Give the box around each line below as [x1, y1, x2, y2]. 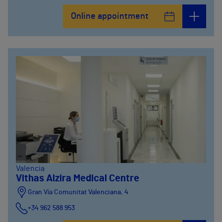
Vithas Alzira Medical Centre [16, 173, 139, 183]
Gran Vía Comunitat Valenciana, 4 [28, 189, 128, 196]
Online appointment [71, 12, 149, 21]
